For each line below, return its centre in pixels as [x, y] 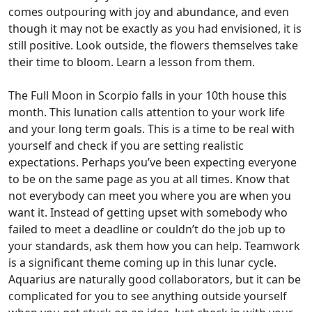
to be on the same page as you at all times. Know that [149, 179]
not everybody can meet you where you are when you [150, 196]
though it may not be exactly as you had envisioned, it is [155, 29]
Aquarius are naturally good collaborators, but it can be [155, 279]
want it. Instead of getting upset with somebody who [148, 212]
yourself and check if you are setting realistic [126, 146]
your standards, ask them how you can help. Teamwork [154, 246]
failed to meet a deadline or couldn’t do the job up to [147, 229]
